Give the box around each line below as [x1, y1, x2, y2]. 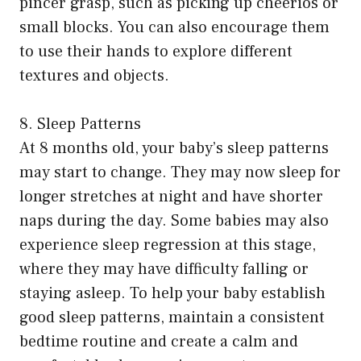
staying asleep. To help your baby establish [19, 283, 326, 305]
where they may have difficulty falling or [19, 259, 309, 280]
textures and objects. [19, 65, 169, 87]
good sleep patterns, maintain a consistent [19, 307, 325, 329]
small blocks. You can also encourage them [19, 17, 330, 39]
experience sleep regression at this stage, [19, 234, 316, 256]
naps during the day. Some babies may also [19, 210, 329, 232]
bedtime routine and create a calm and [19, 331, 298, 353]
